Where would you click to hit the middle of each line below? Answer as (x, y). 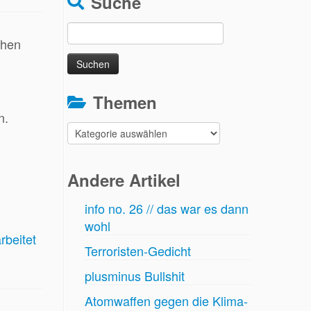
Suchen (83, 29)
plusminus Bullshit (135, 276)
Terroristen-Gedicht (138, 251)
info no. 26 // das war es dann (167, 209)
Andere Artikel (124, 180)
